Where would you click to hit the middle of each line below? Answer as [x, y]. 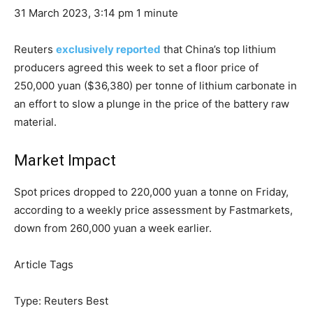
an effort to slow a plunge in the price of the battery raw [152, 104]
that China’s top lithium [218, 50]
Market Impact [65, 161]
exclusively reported [108, 50]
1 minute [157, 13]
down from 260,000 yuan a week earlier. [113, 228]
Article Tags [44, 265]
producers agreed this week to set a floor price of [136, 68]
